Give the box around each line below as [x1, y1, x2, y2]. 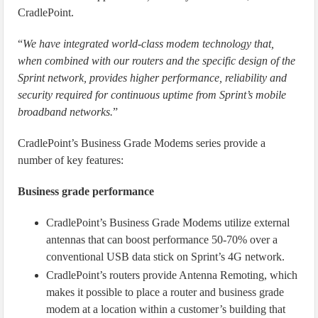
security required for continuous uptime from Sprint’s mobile [18, 89, 287, 101]
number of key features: [18, 154, 124, 166]
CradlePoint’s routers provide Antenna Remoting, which [46, 269, 298, 281]
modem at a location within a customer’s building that [46, 303, 286, 315]
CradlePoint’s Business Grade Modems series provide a [18, 137, 266, 149]
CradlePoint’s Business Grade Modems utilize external [46, 216, 290, 229]
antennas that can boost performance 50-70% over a [46, 234, 278, 246]
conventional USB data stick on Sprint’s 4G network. [46, 251, 285, 263]
